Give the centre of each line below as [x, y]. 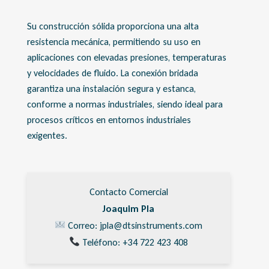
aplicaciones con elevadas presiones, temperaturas [127, 57]
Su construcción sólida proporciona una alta [113, 26]
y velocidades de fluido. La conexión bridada [113, 73]
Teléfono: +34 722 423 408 [134, 242]
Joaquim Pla [128, 208]
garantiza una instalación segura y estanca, [111, 88]
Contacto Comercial [128, 192]
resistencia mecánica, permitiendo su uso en [114, 41]
